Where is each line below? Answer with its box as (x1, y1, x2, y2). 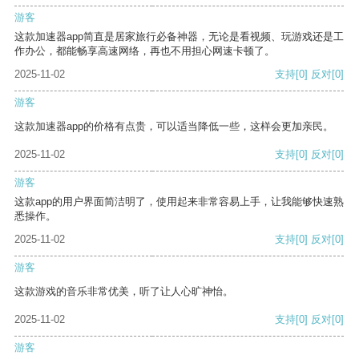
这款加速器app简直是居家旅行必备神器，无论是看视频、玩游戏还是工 (14, 30, 344, 43)
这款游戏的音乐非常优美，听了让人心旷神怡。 (14, 285, 233, 298)
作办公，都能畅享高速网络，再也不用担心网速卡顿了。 (14, 45, 275, 58)
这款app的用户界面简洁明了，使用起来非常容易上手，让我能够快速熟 (14, 196, 344, 208)
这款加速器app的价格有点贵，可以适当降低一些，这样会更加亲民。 (14, 120, 333, 133)
